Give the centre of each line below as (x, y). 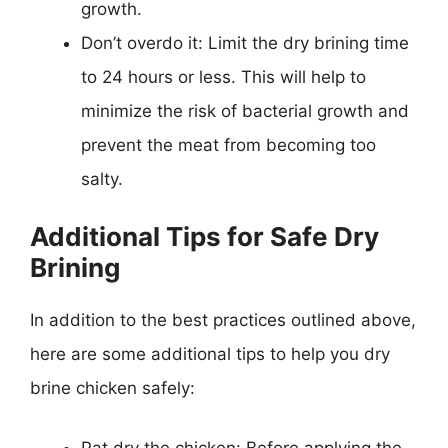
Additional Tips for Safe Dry (204, 236)
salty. (102, 178)
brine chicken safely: (112, 388)
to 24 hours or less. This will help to (223, 76)
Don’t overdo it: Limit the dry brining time (245, 42)
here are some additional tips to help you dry (210, 354)
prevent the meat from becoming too (228, 144)
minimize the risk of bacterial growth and (245, 110)
